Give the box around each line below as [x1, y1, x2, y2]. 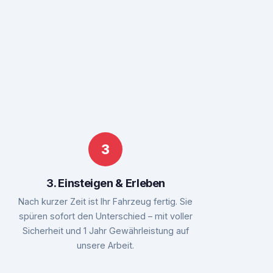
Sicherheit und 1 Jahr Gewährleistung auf [22, 225, 189, 236]
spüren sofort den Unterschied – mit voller [18, 210, 193, 221]
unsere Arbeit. [77, 239, 135, 250]
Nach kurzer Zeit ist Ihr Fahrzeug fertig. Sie [18, 196, 193, 207]
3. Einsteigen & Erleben [46, 175, 166, 190]
